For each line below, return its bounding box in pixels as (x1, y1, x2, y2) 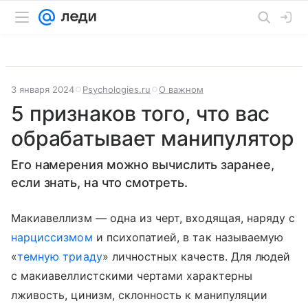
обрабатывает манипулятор (11, 126, 294, 151)
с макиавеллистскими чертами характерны (11, 269, 252, 283)
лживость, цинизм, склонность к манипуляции (11, 288, 268, 302)
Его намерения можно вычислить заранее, (11, 157, 274, 172)
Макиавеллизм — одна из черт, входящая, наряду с (11, 211, 296, 225)
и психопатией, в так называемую (92, 230, 284, 244)
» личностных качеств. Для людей (102, 250, 291, 263)
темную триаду (17, 250, 102, 263)
